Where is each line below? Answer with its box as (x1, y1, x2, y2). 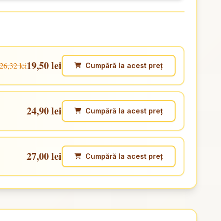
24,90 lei (26, 104, 62, 118)
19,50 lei (26, 58, 62, 73)
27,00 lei (26, 149, 62, 163)
